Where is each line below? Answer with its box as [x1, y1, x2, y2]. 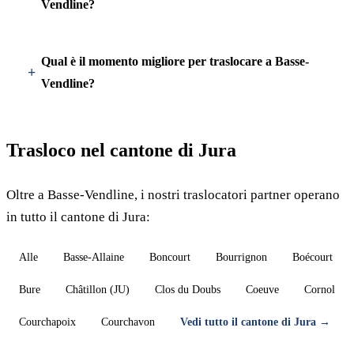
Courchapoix [19, 316, 76, 328]
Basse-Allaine [63, 251, 124, 263]
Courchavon [101, 316, 155, 328]
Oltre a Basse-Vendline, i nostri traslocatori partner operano [6, 187, 340, 202]
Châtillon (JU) [66, 284, 130, 296]
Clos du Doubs [155, 284, 220, 296]
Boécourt [292, 251, 333, 263]
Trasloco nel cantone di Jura [6, 140, 236, 160]
